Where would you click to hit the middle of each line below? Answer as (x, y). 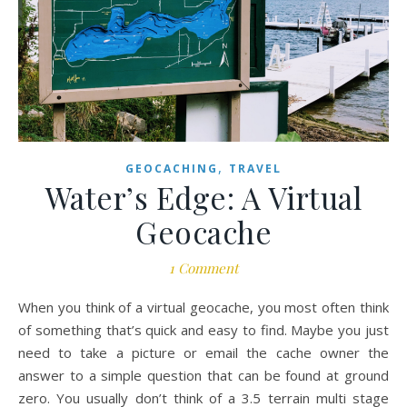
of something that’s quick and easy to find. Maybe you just (203, 330)
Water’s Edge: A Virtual (203, 198)
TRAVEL (255, 169)
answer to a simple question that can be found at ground (203, 376)
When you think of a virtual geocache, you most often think (25, 308)
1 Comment (203, 268)
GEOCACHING (172, 169)
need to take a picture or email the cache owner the (203, 353)
